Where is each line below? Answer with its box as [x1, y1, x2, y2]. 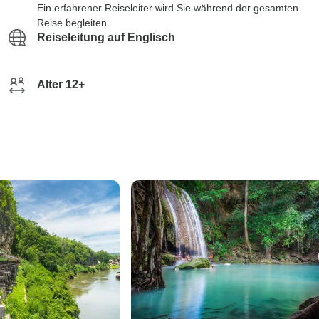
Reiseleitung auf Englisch [37, 31, 175, 43]
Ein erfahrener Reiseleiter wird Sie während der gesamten [37, 2, 298, 14]
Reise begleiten [37, 17, 107, 28]
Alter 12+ [37, 78, 85, 90]
